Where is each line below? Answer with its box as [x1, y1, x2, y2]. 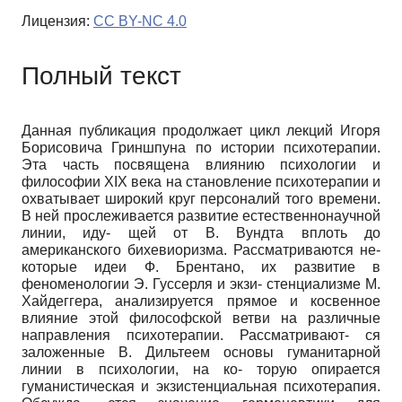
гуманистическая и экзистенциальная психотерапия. [22, 378, 380, 394]
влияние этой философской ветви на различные [22, 310, 380, 326]
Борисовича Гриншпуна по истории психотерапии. [22, 139, 380, 155]
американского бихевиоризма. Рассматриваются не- [22, 241, 380, 258]
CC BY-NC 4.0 [93, 13, 187, 30]
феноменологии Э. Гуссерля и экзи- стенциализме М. [22, 275, 380, 292]
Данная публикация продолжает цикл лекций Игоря [22, 122, 380, 138]
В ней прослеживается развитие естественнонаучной [22, 207, 380, 223]
